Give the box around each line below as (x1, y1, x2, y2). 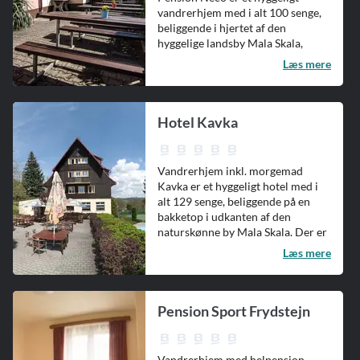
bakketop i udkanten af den (157, 210, 291, 223)
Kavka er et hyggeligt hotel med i (157, 179, 318, 193)
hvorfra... (157, 51, 202, 65)
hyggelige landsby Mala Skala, (157, 36, 303, 50)
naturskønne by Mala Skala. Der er (157, 225, 327, 239)
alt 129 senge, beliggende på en (157, 194, 310, 208)
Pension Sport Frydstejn (157, 302, 310, 320)
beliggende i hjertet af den (157, 21, 286, 35)
